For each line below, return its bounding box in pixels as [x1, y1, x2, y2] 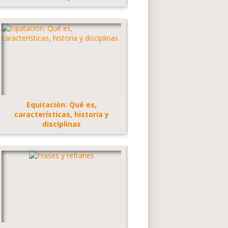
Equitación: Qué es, [26, 99, 97, 109]
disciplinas [42, 119, 81, 129]
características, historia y [14, 109, 109, 119]
